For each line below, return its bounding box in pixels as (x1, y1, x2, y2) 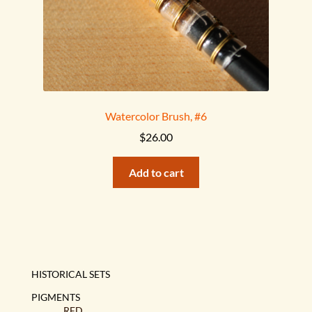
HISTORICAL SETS (31, 267, 111, 280)
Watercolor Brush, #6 (105, 109, 207, 123)
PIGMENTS (31, 290, 81, 303)
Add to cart (128, 166, 184, 180)
